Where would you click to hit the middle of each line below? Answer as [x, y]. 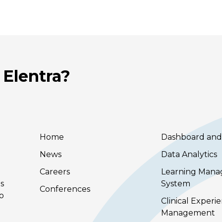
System [175, 184]
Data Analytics [189, 154]
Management [188, 213]
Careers [55, 172]
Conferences [65, 189]
